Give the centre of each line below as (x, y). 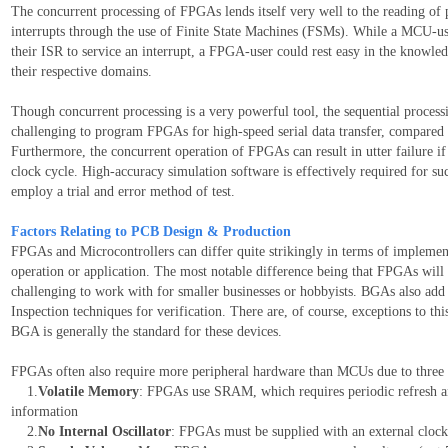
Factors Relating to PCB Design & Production (151, 232)
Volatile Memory (88, 392)
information (44, 412)
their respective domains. (83, 72)
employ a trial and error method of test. (123, 192)
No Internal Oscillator (104, 432)
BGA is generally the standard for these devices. (148, 332)
